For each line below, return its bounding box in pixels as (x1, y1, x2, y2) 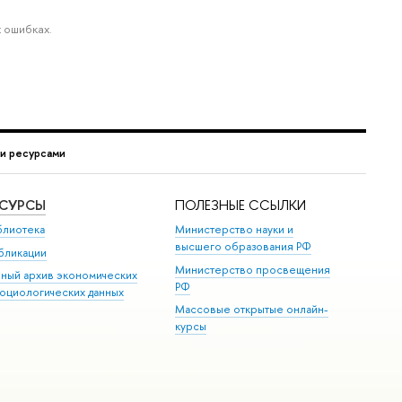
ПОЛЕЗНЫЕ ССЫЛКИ (175, 195, 307, 214)
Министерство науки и (175, 222, 294, 238)
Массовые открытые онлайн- (175, 301, 329, 317)
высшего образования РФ (175, 239, 312, 255)
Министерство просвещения (175, 261, 331, 277)
